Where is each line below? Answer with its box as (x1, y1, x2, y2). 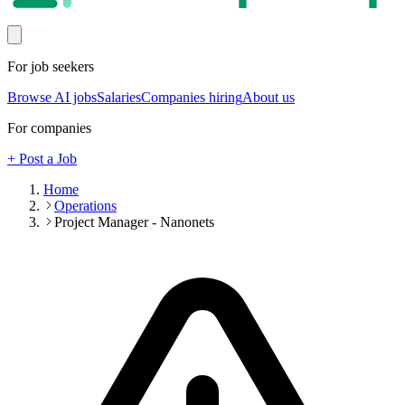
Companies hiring (141, 89, 242, 106)
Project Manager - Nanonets (54, 214, 214, 231)
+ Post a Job (7, 151, 77, 167)
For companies (7, 120, 91, 137)
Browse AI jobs (7, 89, 97, 106)
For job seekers (7, 59, 94, 75)
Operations (54, 198, 117, 214)
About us (242, 89, 295, 106)
